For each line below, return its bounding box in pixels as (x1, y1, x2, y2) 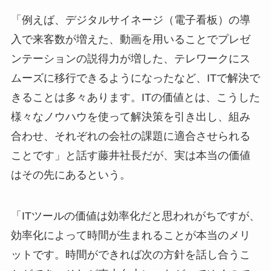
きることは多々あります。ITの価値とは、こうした (10, 91, 260, 104)
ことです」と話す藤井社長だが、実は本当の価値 (10, 149, 250, 162)
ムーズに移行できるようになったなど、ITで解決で (10, 72, 260, 85)
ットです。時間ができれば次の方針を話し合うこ (10, 248, 250, 261)
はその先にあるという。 (10, 169, 131, 181)
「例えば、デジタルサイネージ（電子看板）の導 (10, 14, 250, 27)
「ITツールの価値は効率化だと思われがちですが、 (10, 209, 260, 222)
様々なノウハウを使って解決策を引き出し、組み (10, 111, 250, 123)
